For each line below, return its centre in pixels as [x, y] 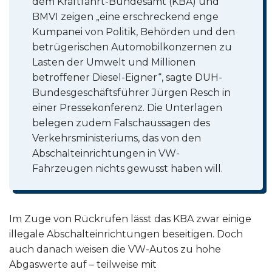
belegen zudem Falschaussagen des [121, 123]
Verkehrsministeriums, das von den [117, 138]
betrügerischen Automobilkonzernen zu [132, 47]
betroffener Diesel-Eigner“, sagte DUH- [127, 78]
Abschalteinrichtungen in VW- [106, 154]
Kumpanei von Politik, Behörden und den [134, 32]
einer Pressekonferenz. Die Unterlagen [127, 108]
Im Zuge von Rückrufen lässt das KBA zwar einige [130, 219]
